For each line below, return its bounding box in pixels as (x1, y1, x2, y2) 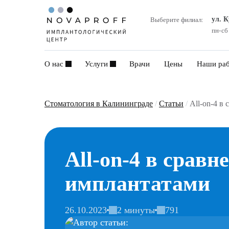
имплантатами (65, 172, 210, 195)
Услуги (85, 60, 108, 68)
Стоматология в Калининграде (44, 99, 153, 108)
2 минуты (117, 205, 155, 215)
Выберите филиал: (150, 16, 203, 24)
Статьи (159, 99, 184, 108)
